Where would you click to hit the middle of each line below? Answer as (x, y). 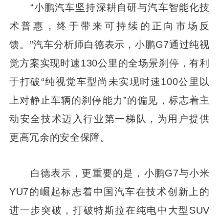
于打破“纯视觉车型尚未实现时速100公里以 (109, 81)
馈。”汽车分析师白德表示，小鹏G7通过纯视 (109, 44)
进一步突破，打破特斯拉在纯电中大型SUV (109, 210)
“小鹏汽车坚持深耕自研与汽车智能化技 (109, 7)
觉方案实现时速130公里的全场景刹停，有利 (109, 63)
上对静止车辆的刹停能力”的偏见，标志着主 (109, 100)
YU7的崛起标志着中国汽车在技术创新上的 (109, 191)
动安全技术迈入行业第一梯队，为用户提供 (109, 118)
